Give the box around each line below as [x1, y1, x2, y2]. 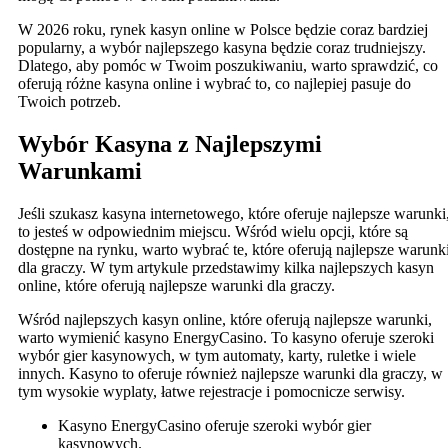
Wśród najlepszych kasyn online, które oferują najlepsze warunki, [18, 310, 432, 328]
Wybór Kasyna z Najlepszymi [18, 130, 322, 157]
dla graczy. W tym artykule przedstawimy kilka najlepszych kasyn [18, 258, 434, 276]
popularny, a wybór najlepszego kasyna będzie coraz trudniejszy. [18, 38, 426, 56]
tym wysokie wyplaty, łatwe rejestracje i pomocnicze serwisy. [18, 382, 405, 400]
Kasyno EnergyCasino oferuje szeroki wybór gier [58, 416, 371, 434]
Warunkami [18, 157, 142, 184]
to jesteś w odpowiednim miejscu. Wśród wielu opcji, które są [18, 222, 408, 240]
